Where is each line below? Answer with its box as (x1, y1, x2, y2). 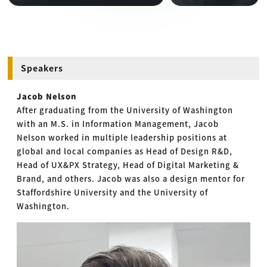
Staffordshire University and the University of (17, 186, 209, 198)
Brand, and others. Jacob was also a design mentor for (17, 172, 246, 184)
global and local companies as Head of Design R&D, (17, 145, 233, 157)
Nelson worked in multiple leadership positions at (17, 131, 228, 143)
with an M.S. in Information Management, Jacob (17, 117, 219, 129)
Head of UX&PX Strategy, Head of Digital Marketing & (17, 159, 240, 170)
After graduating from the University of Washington (17, 104, 234, 116)
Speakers (21, 61, 64, 74)
